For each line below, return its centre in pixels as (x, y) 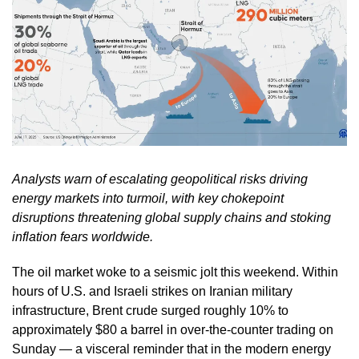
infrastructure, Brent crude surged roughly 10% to (150, 310)
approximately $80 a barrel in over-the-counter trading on (173, 329)
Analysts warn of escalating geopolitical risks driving (160, 179)
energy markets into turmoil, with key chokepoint (148, 198)
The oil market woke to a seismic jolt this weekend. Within (175, 272)
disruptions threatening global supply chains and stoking (171, 217)
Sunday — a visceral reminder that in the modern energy (171, 349)
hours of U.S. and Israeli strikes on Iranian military (152, 291)
